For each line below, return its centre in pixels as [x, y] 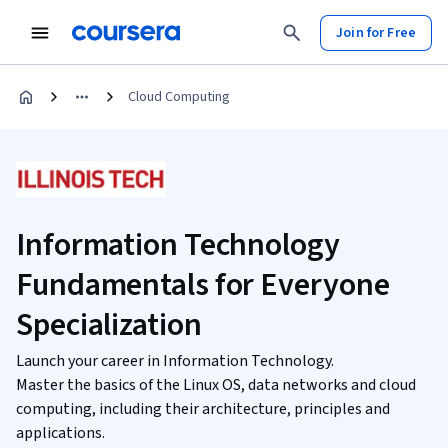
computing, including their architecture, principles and [203, 409]
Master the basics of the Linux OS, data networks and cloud [216, 385]
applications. [60, 433]
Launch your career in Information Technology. [175, 361]
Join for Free [376, 32]
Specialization [109, 325]
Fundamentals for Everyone [203, 285]
